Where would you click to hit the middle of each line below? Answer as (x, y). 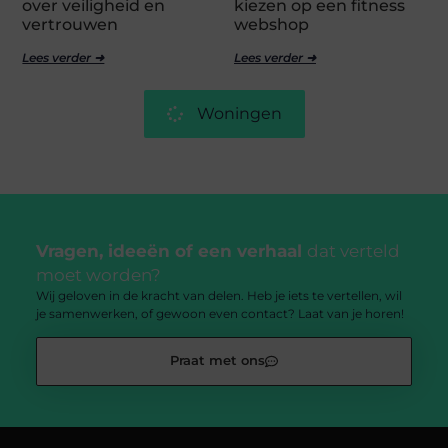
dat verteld (353, 251)
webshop (271, 24)
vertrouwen (70, 24)
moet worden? (98, 275)
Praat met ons (218, 361)
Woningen (239, 113)
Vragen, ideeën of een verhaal (171, 251)
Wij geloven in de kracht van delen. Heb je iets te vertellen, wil (218, 295)
